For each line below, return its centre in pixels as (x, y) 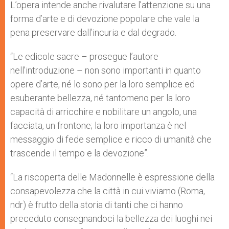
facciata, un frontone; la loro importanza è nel (98, 125)
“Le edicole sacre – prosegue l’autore (84, 56)
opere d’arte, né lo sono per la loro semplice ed (102, 84)
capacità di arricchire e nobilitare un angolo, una (104, 112)
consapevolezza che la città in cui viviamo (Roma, (108, 191)
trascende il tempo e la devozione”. (81, 153)
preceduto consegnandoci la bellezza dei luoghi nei (111, 219)
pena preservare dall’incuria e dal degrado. (94, 32)
